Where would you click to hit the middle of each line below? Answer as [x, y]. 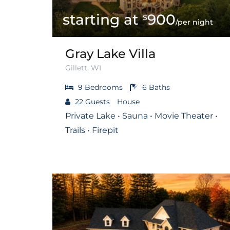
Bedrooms [104, 87]
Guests [98, 101]
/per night [194, 22]
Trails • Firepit [92, 130]
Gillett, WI [83, 68]
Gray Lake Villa [110, 53]
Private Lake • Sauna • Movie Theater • [141, 116]
